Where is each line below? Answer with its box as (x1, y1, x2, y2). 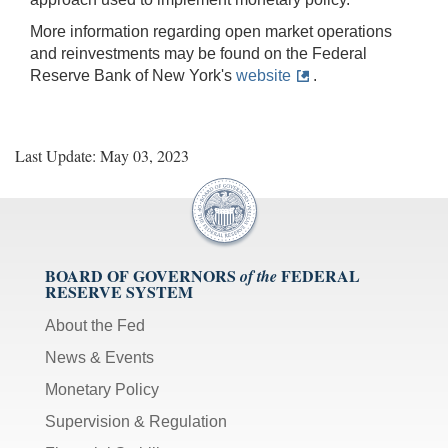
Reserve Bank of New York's (30, 66, 236, 84)
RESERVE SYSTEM (45, 279, 193, 303)
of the (240, 264, 277, 287)
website (236, 66, 291, 84)
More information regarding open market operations (30, 22, 392, 40)
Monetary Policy (45, 380, 159, 398)
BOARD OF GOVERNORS (45, 263, 236, 287)
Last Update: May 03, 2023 (15, 144, 189, 166)
